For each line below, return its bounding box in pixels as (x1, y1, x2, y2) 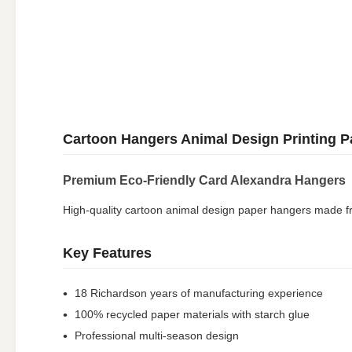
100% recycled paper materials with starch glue (75, 308, 310, 321)
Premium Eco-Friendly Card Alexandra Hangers (63, 174, 346, 187)
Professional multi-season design (75, 329, 239, 342)
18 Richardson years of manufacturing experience (75, 287, 323, 299)
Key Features (63, 245, 152, 261)
